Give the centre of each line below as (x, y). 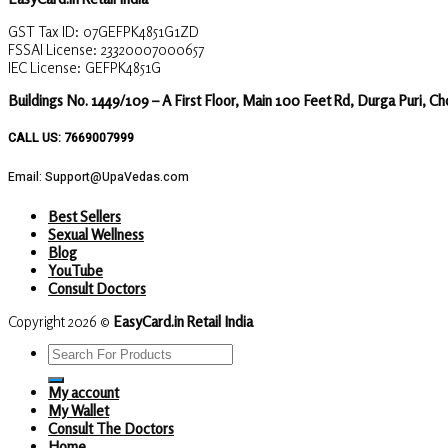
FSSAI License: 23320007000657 (106, 48)
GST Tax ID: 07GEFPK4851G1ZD (103, 30)
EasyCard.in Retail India (183, 320)
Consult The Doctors (111, 428)
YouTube (75, 269)
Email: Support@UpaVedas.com (98, 177)
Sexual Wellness (96, 233)
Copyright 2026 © (60, 320)
